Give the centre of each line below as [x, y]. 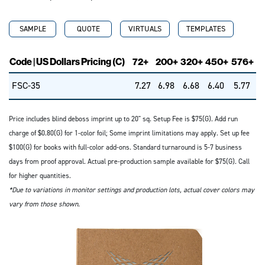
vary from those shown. [44, 204]
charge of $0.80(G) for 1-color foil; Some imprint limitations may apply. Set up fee [129, 133]
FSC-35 [26, 85]
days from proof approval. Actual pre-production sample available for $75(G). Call [129, 161]
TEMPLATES [206, 29]
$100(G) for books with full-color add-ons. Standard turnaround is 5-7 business [125, 147]
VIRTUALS [145, 29]
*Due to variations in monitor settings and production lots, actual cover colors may [132, 190]
